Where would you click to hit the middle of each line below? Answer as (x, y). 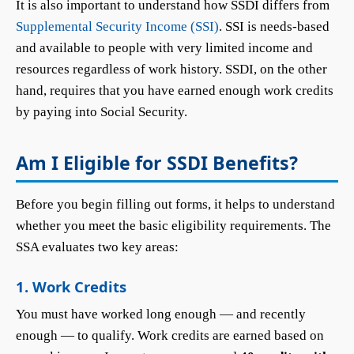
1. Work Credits (71, 286)
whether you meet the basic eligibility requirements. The (173, 226)
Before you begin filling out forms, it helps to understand (175, 204)
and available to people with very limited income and (164, 48)
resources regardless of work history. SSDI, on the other (171, 69)
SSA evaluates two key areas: (97, 247)
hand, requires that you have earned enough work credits (175, 90)
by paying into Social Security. (102, 112)
